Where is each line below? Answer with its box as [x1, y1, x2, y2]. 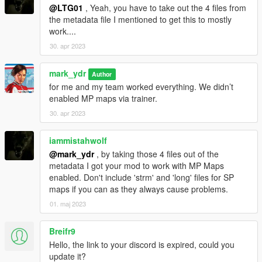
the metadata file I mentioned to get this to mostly [49, 13, 232, 26]
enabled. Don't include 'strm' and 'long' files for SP [49, 171, 234, 184]
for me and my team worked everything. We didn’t [49, 81, 233, 93]
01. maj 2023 [50, 199, 86, 209]
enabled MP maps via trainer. [49, 92, 157, 105]
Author [92, 70, 112, 79]
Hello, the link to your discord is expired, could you [49, 239, 235, 251]
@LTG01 [49, 2, 83, 14]
